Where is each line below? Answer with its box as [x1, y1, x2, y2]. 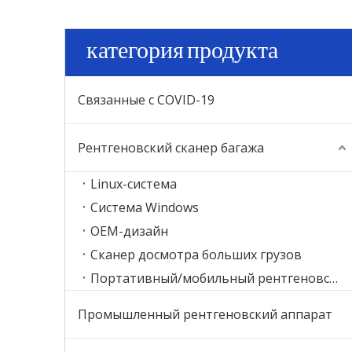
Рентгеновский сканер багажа [78, 139, 264, 156]
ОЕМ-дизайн [90, 222, 168, 240]
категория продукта [86, 35, 278, 69]
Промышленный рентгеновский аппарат [78, 306, 332, 323]
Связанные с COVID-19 [78, 91, 214, 108]
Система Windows [90, 199, 199, 216]
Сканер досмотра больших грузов [90, 246, 302, 263]
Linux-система [90, 175, 177, 192]
